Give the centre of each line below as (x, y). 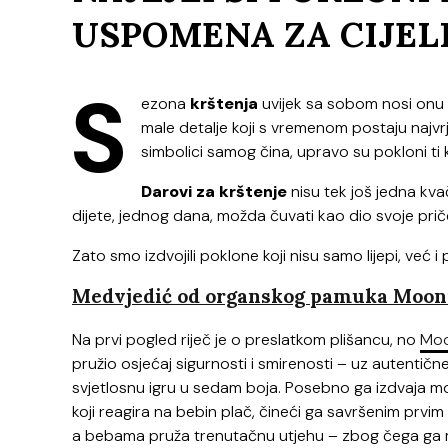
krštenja (224, 104)
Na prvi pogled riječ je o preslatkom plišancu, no (246, 339)
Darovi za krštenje (214, 192)
